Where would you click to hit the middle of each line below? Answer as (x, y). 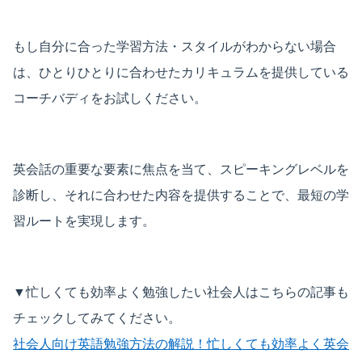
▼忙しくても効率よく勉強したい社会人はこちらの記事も (181, 291)
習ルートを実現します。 (84, 220)
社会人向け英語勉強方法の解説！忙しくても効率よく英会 (181, 343)
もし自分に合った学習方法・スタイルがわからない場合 (175, 46)
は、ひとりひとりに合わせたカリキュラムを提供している (181, 72)
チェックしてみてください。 (97, 317)
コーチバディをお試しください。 (110, 97)
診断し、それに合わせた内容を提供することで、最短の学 (181, 194)
